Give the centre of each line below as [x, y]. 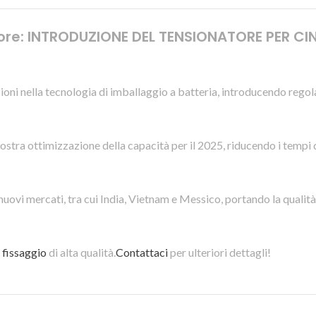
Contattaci [142, 252]
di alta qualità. [81, 252]
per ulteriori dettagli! [219, 252]
